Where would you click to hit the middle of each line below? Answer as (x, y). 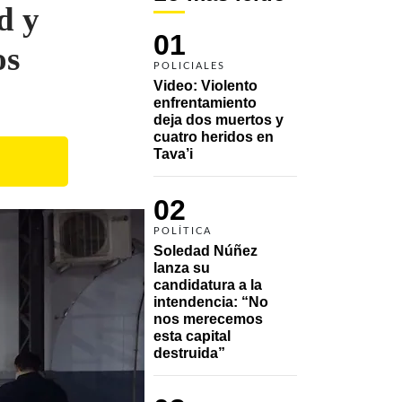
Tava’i (173, 153)
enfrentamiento (205, 102)
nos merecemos (208, 319)
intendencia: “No (211, 301)
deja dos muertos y (218, 119)
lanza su (182, 267)
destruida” (189, 353)
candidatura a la (208, 284)
